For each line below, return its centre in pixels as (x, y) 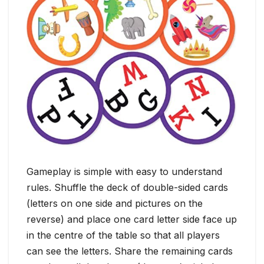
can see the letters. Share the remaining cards (130, 251)
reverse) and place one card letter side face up (132, 220)
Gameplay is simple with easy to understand (124, 172)
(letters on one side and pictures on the (115, 204)
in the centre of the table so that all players (123, 235)
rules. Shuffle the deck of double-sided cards (127, 188)
